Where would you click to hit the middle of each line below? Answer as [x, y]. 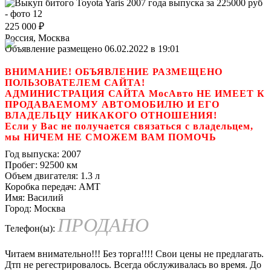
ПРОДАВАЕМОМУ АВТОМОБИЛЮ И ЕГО [112, 104]
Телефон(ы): [30, 228]
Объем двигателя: [41, 175]
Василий [44, 197]
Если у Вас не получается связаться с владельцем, [129, 126]
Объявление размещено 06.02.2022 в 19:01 [92, 48]
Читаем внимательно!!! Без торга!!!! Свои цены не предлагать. [134, 253]
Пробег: [21, 165]
